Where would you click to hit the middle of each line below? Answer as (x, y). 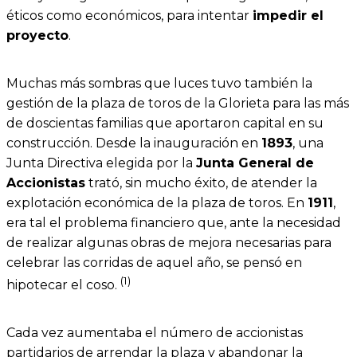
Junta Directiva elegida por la (101, 163)
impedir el (288, 15)
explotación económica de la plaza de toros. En (157, 202)
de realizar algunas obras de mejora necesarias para (169, 242)
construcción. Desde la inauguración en (134, 143)
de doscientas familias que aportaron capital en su (165, 123)
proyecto (37, 35)
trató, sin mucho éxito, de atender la (201, 182)
